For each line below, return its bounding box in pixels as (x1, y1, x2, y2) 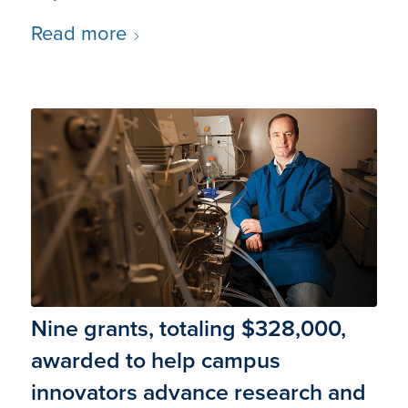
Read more (30, 18, 127, 49)
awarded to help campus (30, 342, 280, 377)
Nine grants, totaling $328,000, (30, 311, 346, 345)
